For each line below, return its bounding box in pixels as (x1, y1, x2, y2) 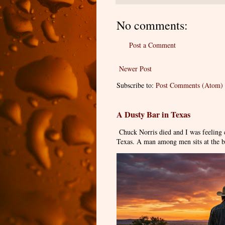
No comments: (117, 17, 188, 33)
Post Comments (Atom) (156, 80, 223, 90)
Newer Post (119, 63, 152, 73)
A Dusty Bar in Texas (117, 108, 190, 121)
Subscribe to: (117, 80, 156, 90)
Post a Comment (129, 40, 176, 50)
